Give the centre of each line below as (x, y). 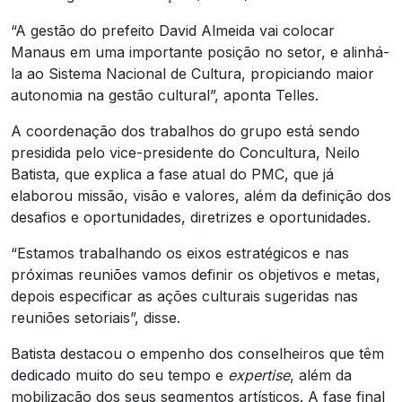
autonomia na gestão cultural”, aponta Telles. (165, 95)
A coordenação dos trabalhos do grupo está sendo (185, 131)
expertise (259, 375)
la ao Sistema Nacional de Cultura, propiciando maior (192, 73)
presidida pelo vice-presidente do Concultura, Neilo (185, 152)
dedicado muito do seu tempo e (119, 375)
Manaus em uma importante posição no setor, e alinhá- (200, 52)
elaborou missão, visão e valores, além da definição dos (201, 195)
